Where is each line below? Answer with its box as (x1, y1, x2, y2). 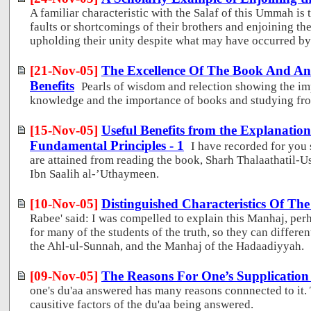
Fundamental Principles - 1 (30, 137, 184, 153)
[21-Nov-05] (30, 62, 98, 78)
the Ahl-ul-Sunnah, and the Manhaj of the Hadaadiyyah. (30, 239, 304, 253)
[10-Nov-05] (30, 196, 98, 211)
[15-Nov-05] (30, 122, 98, 137)
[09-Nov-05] (30, 268, 98, 283)
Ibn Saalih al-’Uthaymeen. (30, 167, 159, 180)
